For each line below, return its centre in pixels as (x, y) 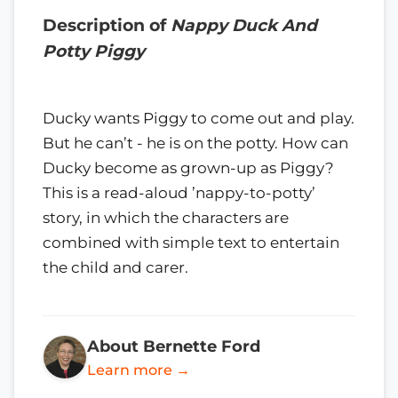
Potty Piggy (94, 51)
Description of (107, 25)
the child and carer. (115, 267)
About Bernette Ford (174, 346)
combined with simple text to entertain (191, 242)
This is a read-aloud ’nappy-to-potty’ (179, 192)
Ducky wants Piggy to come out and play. (199, 118)
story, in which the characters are (166, 217)
